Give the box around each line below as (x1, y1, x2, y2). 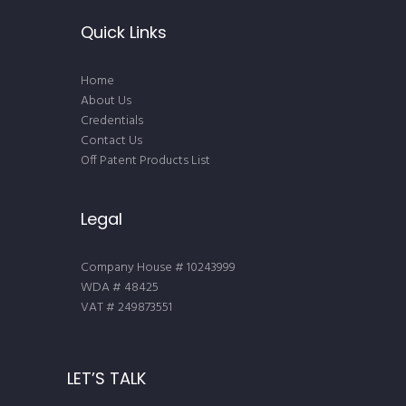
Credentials (81, 111, 143, 132)
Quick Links (81, 21, 167, 44)
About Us (81, 91, 131, 112)
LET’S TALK (67, 367, 146, 391)
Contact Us (81, 130, 142, 152)
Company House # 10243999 (81, 256, 236, 278)
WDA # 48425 (81, 276, 159, 298)
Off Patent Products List (81, 150, 210, 172)
